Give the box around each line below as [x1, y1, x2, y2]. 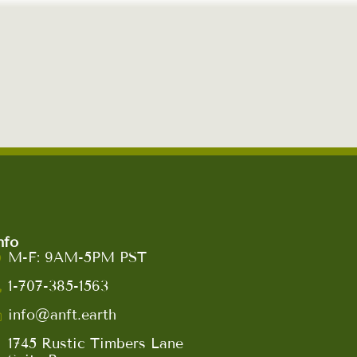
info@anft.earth [8, 306, 117, 324]
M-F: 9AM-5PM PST [8, 249, 147, 266]
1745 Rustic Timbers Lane [8, 335, 184, 352]
